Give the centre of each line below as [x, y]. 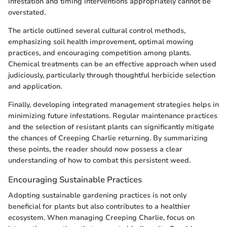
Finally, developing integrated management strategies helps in [113, 105]
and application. [35, 87]
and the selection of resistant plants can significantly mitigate [111, 127]
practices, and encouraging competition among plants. [100, 53]
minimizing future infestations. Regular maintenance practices [113, 116]
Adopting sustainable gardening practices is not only [97, 196]
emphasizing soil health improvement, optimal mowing [101, 42]
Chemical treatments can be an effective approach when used [112, 64]
